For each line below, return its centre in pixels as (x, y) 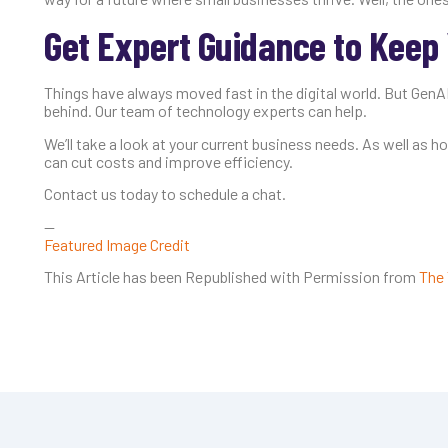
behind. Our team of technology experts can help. (205, 111)
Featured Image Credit (117, 244)
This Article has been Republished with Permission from (231, 276)
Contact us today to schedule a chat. (165, 194)
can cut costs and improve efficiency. (168, 161)
